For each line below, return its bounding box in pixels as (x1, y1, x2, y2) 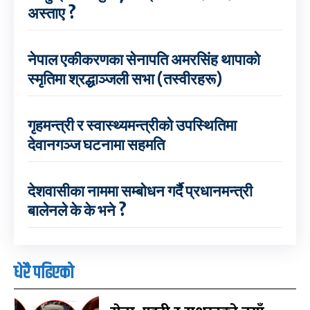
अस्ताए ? (28, 3, 76, 24)
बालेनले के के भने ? (28, 201, 127, 221)
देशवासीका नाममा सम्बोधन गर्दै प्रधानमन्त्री (28, 181, 253, 201)
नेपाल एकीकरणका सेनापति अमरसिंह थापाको (28, 50, 260, 70)
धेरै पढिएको (14, 259, 73, 287)
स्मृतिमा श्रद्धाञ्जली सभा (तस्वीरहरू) (28, 69, 222, 89)
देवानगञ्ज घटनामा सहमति (28, 135, 165, 155)
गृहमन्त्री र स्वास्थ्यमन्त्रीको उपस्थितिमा (28, 116, 237, 136)
